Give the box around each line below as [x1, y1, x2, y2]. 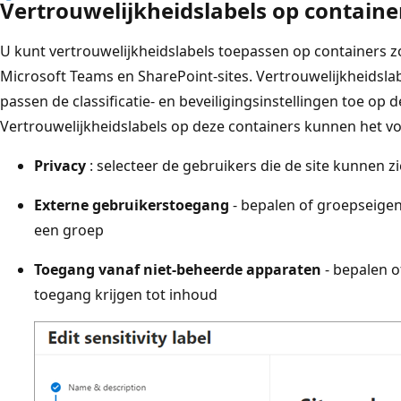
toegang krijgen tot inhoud [34, 284, 218, 304]
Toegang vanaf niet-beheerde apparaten [34, 259, 321, 279]
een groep [34, 219, 104, 240]
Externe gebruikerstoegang [34, 194, 229, 215]
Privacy [34, 155, 86, 175]
